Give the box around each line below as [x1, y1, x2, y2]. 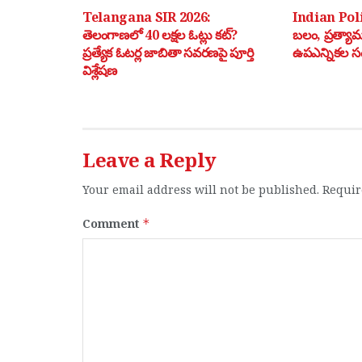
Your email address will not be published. [82, 182, 319, 198]
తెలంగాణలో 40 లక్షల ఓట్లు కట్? [82, 26, 238, 44]
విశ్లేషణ [82, 61, 117, 80]
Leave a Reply [82, 146, 217, 174]
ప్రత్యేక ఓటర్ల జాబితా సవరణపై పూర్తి [82, 44, 254, 62]
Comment [82, 216, 142, 232]
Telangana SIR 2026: [82, 8, 211, 27]
